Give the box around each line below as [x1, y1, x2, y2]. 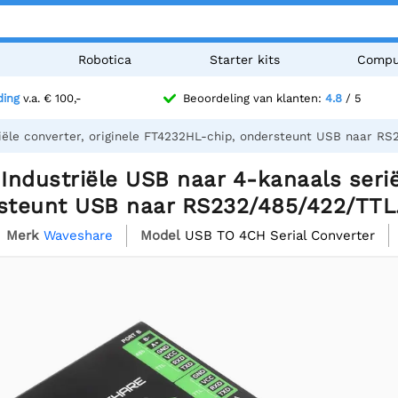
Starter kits [209, 52, 280, 67]
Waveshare [44, 227, 113, 243]
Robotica [78, 52, 132, 67]
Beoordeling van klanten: [183, 92, 325, 106]
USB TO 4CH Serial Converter [185, 227, 375, 243]
